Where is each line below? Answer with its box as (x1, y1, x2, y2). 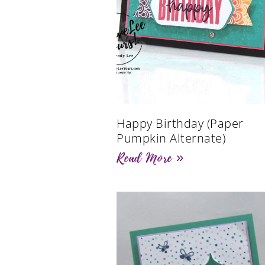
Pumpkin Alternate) (117, 130, 225, 147)
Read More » (117, 148, 184, 168)
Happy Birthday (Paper (117, 115, 244, 132)
